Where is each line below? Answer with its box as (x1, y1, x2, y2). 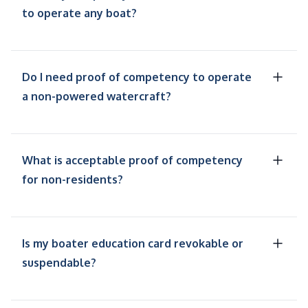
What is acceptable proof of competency (22, 153, 243, 168)
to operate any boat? (22, 6, 137, 21)
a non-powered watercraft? (22, 89, 171, 104)
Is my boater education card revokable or (22, 236, 243, 251)
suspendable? (22, 256, 96, 270)
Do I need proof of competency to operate (22, 70, 252, 85)
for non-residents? (22, 173, 123, 187)
